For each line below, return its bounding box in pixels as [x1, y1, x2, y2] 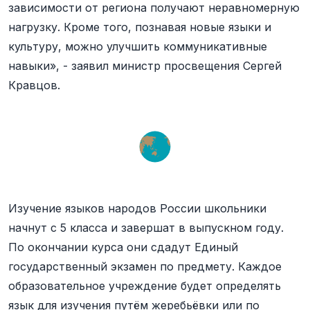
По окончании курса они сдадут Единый [8, 240, 238, 254]
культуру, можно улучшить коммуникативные [8, 39, 267, 53]
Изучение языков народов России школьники [8, 201, 266, 215]
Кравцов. [8, 78, 60, 92]
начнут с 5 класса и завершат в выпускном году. [8, 221, 284, 235]
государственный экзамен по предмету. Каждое [8, 259, 282, 273]
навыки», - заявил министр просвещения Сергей [8, 59, 282, 73]
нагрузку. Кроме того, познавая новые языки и [8, 20, 271, 34]
